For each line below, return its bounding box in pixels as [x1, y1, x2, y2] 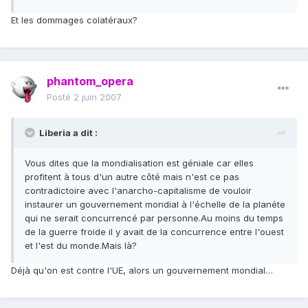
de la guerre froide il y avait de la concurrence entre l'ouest [25, 226, 284, 238]
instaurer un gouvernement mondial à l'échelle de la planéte [25, 199, 285, 210]
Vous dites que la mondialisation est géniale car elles [25, 157, 254, 169]
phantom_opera [47, 74, 133, 89]
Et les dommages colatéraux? [11, 14, 137, 26]
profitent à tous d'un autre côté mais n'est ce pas [25, 171, 239, 183]
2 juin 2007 [74, 91, 122, 103]
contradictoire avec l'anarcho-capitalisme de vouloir [25, 185, 252, 197]
